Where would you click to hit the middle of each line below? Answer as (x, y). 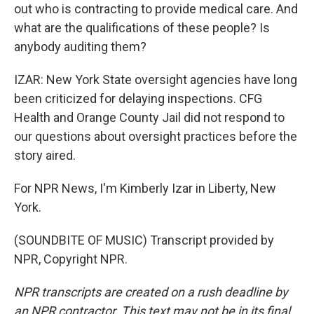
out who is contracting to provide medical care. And (156, 9)
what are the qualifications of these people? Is (142, 28)
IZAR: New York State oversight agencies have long (156, 80)
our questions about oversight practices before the (156, 136)
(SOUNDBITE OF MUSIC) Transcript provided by (144, 240)
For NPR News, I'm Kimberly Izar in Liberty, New (145, 188)
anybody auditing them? (80, 47)
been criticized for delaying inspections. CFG (138, 98)
